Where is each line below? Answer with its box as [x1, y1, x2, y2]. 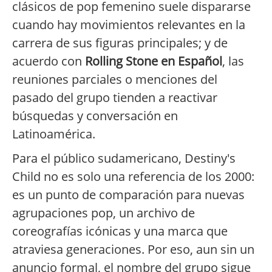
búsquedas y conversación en [12, 107, 178, 124]
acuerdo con [12, 53, 85, 70]
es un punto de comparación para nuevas [12, 186, 245, 203]
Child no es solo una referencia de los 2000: [12, 168, 254, 185]
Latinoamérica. [12, 126, 95, 143]
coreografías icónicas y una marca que [12, 223, 228, 240]
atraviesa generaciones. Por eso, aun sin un [12, 241, 254, 258]
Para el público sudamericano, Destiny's [12, 150, 236, 167]
